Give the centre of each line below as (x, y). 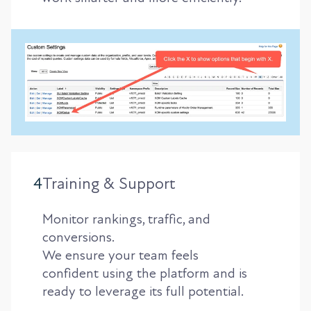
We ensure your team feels (120, 255)
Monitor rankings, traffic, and (126, 219)
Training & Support (109, 183)
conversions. (78, 237)
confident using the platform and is (145, 273)
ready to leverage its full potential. (143, 291)
